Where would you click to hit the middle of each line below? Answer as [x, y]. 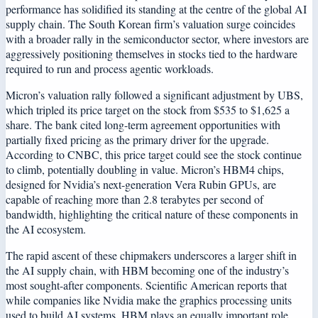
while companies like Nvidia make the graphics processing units [149, 300]
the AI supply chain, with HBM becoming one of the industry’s [147, 270]
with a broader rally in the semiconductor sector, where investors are [157, 38]
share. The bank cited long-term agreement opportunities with [143, 124]
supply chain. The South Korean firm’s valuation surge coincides [150, 23]
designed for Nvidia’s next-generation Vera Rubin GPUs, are [141, 184]
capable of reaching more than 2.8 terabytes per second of [135, 199]
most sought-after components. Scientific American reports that [146, 285]
